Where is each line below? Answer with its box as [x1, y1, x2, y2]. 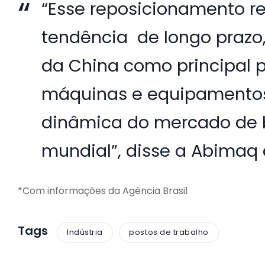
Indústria [67, 227, 103, 238]
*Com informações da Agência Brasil [18, 183, 188, 198]
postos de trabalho [129, 227, 209, 238]
